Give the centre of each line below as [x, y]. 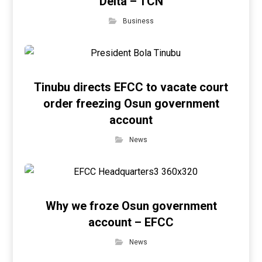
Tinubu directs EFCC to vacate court [131, 87]
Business [138, 21]
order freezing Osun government [131, 104]
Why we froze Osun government [131, 206]
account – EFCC [131, 222]
